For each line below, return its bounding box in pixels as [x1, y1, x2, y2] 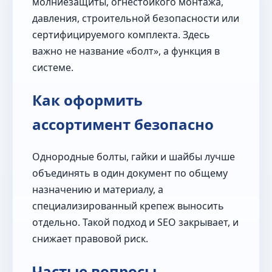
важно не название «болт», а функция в [32, 44, 220, 58]
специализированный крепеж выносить [32, 199, 224, 213]
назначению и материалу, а [32, 183, 163, 197]
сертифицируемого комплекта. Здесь [32, 28, 210, 42]
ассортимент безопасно [32, 114, 214, 135]
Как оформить [32, 90, 143, 110]
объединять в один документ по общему [32, 166, 228, 180]
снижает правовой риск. [32, 232, 148, 246]
